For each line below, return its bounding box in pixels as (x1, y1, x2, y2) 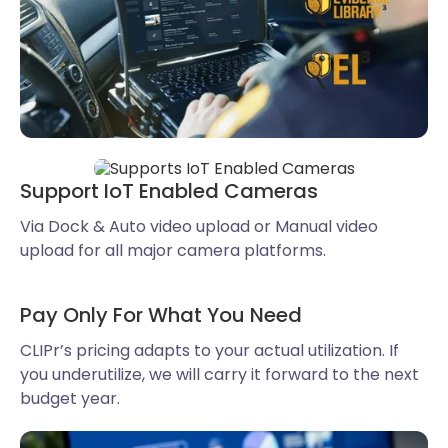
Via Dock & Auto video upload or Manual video (20, 214, 378, 238)
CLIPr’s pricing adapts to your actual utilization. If (20, 338, 399, 362)
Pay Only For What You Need (20, 300, 302, 329)
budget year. (20, 386, 120, 410)
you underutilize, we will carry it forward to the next (20, 362, 419, 386)
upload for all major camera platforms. (20, 238, 326, 262)
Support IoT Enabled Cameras (20, 176, 318, 205)
